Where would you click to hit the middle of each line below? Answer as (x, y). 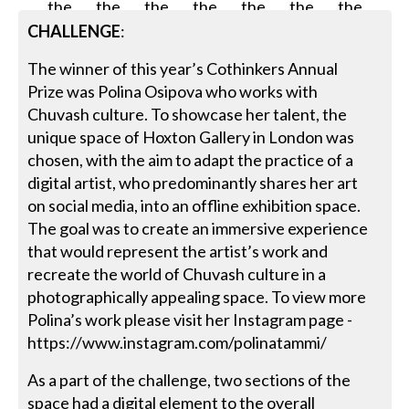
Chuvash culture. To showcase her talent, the (188, 114)
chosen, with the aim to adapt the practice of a (191, 159)
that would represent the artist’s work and (178, 251)
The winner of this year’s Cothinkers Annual (183, 68)
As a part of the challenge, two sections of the (189, 379)
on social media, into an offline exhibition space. (194, 205)
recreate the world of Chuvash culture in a (177, 273)
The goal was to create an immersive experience (198, 228)
